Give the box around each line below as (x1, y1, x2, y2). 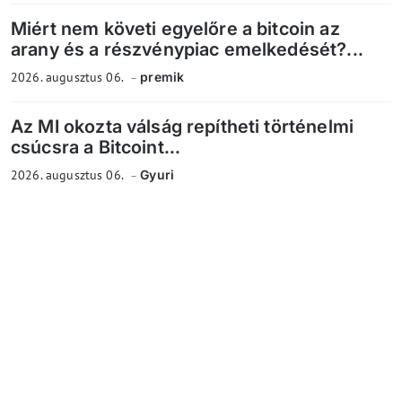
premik (140, 69, 185, 85)
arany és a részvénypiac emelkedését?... (11, 39, 363, 61)
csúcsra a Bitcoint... (11, 136, 181, 159)
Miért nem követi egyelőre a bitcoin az (11, 18, 340, 40)
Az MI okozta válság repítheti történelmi (11, 116, 354, 138)
